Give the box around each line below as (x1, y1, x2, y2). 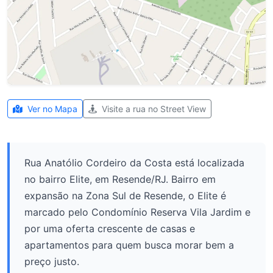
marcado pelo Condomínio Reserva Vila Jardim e (24, 206, 250, 218)
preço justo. (24, 255, 79, 268)
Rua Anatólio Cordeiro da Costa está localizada (24, 157, 244, 169)
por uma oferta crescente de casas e (24, 222, 195, 235)
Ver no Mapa (25, 104, 77, 114)
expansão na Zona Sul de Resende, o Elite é (24, 190, 226, 202)
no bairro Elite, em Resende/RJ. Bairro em (24, 173, 216, 185)
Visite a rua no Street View (99, 104, 206, 114)
